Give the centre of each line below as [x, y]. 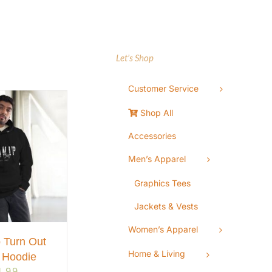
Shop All [156, 113]
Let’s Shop [135, 57]
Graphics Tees [163, 183]
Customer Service [164, 88]
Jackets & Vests [166, 206]
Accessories [152, 136]
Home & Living [157, 254]
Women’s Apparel [163, 229]
